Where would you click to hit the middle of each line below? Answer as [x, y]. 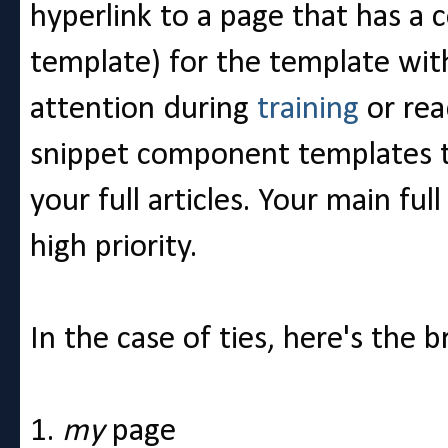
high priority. [113, 248]
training [308, 110]
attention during [143, 110]
